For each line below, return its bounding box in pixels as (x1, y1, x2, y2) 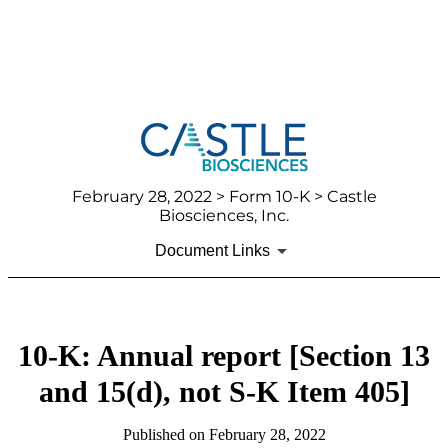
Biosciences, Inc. (159, 206, 289, 226)
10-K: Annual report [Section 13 (18, 339, 430, 373)
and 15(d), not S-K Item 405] (38, 375, 410, 409)
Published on (122, 426, 209, 444)
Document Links (154, 242, 270, 260)
